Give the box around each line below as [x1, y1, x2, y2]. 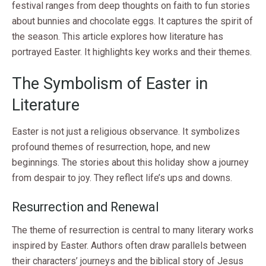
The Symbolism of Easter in [12, 74, 208, 94]
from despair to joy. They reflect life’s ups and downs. [12, 172, 232, 183]
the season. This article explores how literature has [12, 30, 223, 42]
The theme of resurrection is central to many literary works [12, 224, 254, 236]
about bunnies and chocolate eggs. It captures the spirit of [12, 15, 253, 27]
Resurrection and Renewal [12, 199, 159, 215]
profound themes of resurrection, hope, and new [12, 141, 210, 153]
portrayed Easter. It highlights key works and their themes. [12, 46, 252, 58]
